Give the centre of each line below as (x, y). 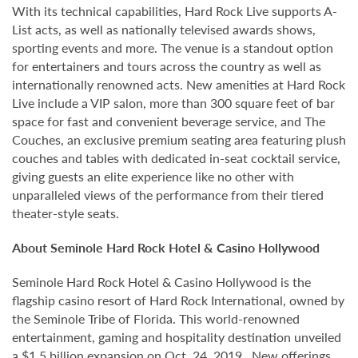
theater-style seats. (66, 213)
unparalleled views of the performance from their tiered (168, 195)
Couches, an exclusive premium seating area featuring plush (179, 139)
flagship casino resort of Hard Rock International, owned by (178, 300)
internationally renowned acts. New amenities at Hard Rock (179, 84)
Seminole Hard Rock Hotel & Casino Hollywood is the (161, 282)
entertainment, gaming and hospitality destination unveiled (177, 337)
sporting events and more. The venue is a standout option (173, 48)
